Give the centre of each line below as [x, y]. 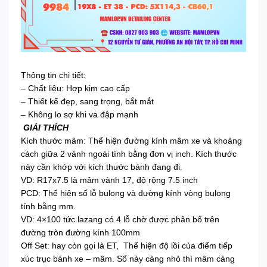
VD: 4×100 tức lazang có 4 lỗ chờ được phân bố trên [120, 220]
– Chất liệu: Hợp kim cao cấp [75, 89]
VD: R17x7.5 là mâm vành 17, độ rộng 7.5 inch [109, 180]
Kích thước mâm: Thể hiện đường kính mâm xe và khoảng [131, 141]
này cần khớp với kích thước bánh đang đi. [102, 167]
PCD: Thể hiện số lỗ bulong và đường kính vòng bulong [126, 193]
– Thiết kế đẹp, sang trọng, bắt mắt [87, 102]
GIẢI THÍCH [45, 128]
